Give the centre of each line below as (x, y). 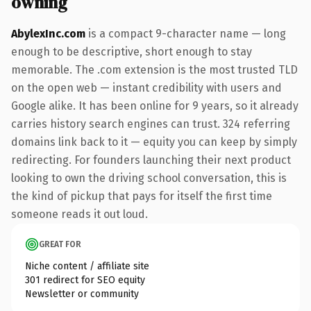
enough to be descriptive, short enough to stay (132, 51)
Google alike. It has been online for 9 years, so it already (155, 106)
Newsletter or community (82, 294)
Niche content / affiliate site (87, 266)
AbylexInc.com (48, 33)
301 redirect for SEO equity (85, 280)
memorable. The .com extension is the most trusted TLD (154, 69)
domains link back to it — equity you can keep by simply (154, 142)
